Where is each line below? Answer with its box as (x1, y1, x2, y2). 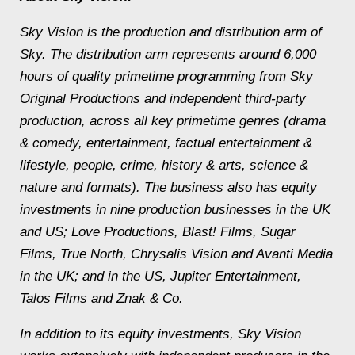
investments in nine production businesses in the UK (20, 201, 330, 217)
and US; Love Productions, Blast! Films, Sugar (20, 223, 296, 239)
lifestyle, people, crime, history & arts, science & (20, 157, 308, 173)
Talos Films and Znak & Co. (20, 290, 183, 306)
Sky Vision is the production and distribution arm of (20, 24, 322, 40)
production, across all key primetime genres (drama (20, 113, 326, 128)
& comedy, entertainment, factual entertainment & (20, 135, 312, 151)
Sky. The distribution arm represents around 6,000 (20, 46, 316, 62)
